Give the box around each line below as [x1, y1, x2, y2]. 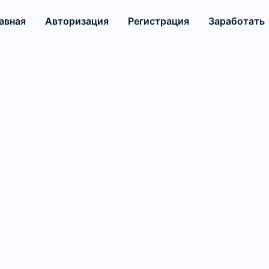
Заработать [208, 15, 265, 28]
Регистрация [127, 15, 189, 28]
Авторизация [44, 15, 109, 28]
